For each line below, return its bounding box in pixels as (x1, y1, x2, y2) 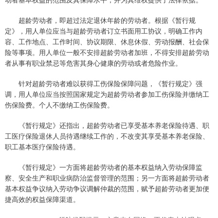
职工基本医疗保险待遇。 (5, 142, 80, 152)
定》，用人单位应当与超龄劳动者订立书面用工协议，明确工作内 (5, 26, 202, 36)
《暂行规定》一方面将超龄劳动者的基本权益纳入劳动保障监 (5, 162, 202, 172)
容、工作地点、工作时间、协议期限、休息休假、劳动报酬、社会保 (5, 36, 209, 47)
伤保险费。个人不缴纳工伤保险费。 (5, 100, 114, 110)
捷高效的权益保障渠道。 (5, 194, 80, 204)
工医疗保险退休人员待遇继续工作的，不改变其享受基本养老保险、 (5, 131, 209, 141)
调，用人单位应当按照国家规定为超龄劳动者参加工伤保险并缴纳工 (5, 89, 209, 99)
